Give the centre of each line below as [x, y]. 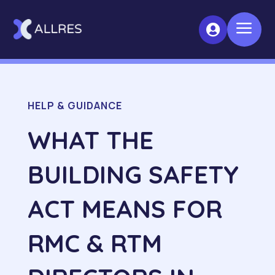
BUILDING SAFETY [133, 174]
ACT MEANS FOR [125, 209]
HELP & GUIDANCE [75, 106]
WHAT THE [90, 140]
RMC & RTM [95, 243]
